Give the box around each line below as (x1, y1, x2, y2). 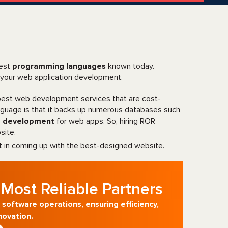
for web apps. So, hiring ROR (54, 116, 155, 126)
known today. (108, 61, 154, 71)
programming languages (12, 61, 108, 71)
